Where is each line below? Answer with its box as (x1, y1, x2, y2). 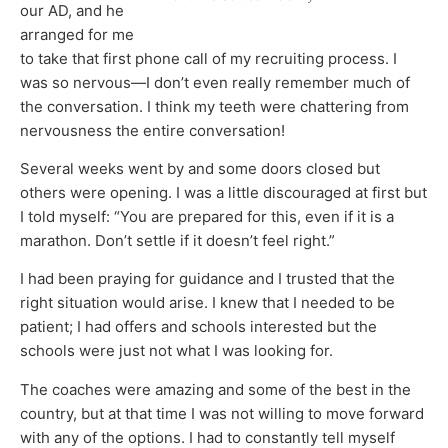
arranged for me (20, 24, 134, 44)
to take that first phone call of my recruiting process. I (20, 48, 397, 68)
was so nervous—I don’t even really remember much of (20, 72, 410, 92)
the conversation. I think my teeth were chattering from (20, 96, 409, 116)
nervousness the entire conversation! (20, 120, 285, 140)
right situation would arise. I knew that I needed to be (20, 293, 395, 313)
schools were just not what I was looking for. (20, 341, 333, 361)
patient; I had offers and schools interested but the (20, 317, 377, 337)
